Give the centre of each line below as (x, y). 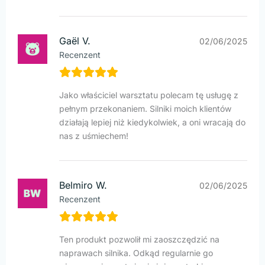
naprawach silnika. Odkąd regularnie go (136, 253)
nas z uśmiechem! (94, 136)
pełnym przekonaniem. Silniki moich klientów (145, 109)
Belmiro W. (83, 185)
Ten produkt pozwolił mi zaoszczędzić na (139, 240)
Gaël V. (75, 41)
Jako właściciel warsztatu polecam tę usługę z (149, 95)
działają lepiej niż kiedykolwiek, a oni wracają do (152, 122)
